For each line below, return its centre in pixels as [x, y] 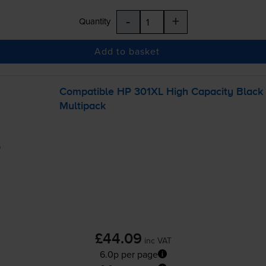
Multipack [82, 106]
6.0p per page [129, 254]
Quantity [94, 21]
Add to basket [127, 51]
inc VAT [158, 240]
